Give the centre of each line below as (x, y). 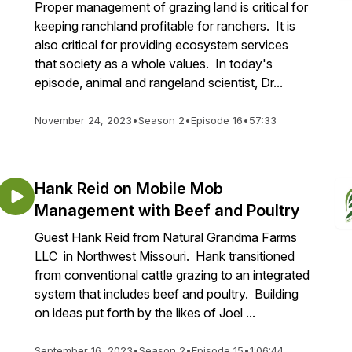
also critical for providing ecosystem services (161, 45)
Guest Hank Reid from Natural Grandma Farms (166, 237)
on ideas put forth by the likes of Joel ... (145, 313)
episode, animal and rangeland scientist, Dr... (159, 82)
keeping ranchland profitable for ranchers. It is (165, 26)
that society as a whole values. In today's (154, 64)
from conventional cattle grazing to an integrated (172, 275)
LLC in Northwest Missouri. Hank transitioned (165, 256)
